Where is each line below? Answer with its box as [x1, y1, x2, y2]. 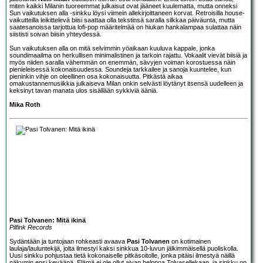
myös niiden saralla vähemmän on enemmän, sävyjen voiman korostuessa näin [9, 58, 235, 66]
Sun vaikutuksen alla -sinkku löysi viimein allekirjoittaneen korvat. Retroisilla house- [9, 9, 245, 16]
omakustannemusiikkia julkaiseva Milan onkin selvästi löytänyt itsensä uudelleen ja [9, 79, 243, 87]
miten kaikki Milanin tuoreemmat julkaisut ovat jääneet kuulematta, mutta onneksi [9, 2, 237, 9]
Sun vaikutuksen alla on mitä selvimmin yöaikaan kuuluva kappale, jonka [9, 44, 215, 52]
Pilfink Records [9, 223, 52, 231]
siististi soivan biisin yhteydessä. [9, 30, 102, 38]
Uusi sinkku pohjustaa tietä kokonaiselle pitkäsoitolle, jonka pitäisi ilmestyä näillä [9, 251, 235, 259]
